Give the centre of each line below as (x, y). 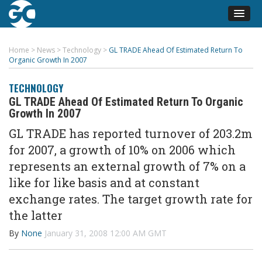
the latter (36, 215)
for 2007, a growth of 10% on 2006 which (122, 150)
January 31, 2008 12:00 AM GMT (106, 233)
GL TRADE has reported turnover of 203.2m (131, 133)
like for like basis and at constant (104, 182)
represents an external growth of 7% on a (127, 166)
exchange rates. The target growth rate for (131, 199)
